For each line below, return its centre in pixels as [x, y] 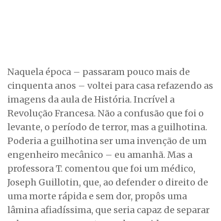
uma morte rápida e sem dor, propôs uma [97, 196]
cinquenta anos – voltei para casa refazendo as [110, 86]
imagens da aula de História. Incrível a [91, 99]
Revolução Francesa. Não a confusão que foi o [106, 113]
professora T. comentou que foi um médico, [101, 168]
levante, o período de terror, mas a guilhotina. [107, 127]
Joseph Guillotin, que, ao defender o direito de [108, 182]
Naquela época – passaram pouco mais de [99, 72]
